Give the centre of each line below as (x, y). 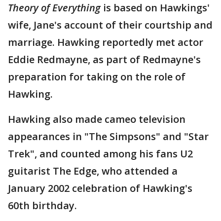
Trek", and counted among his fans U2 (100, 154)
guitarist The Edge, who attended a (93, 171)
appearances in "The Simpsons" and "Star (108, 136)
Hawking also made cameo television (97, 119)
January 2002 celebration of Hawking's (100, 188)
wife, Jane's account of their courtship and (110, 25)
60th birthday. (42, 205)
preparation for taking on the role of (97, 77)
